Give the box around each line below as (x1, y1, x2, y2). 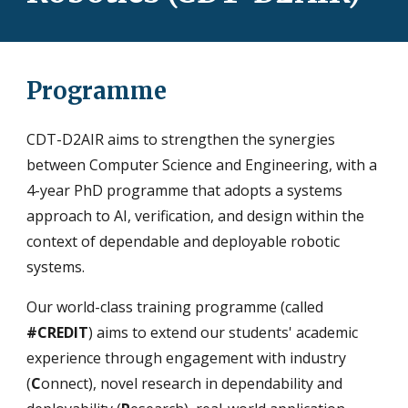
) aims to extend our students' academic (88, 322, 359, 342)
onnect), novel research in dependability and (41, 373, 343, 393)
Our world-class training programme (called (26, 297, 324, 317)
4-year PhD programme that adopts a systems (26, 180, 343, 200)
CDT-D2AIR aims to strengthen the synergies (26, 129, 336, 149)
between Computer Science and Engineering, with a (26, 155, 378, 175)
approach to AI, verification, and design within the (26, 206, 365, 226)
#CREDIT (26, 322, 89, 342)
